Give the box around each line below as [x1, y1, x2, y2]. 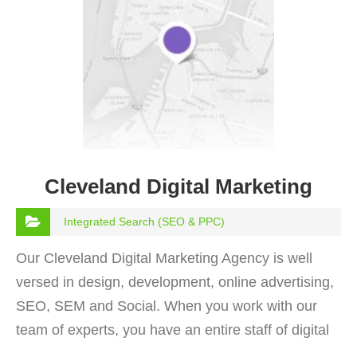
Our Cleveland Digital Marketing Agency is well [16, 250, 312, 267]
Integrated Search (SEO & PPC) [64, 215, 225, 229]
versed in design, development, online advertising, [16, 274, 334, 291]
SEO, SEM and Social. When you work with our [16, 298, 317, 315]
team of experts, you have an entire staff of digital [16, 322, 329, 339]
